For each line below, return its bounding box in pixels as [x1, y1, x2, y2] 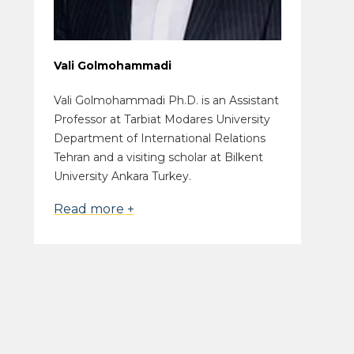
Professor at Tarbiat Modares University [53, 111, 270, 126]
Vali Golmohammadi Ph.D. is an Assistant [53, 92, 279, 107]
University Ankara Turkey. [53, 168, 191, 183]
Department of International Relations [53, 130, 265, 145]
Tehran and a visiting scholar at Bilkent [53, 149, 263, 164]
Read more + [53, 201, 134, 217]
